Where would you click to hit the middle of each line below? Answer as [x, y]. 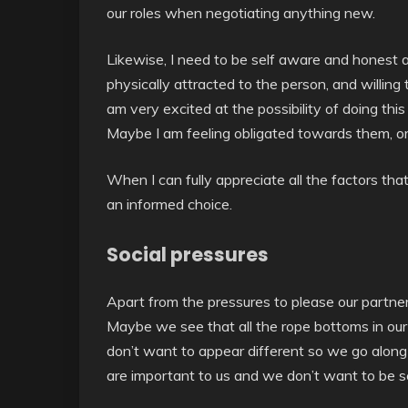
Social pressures [188, 255]
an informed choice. [169, 204]
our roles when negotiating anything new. [241, 13]
